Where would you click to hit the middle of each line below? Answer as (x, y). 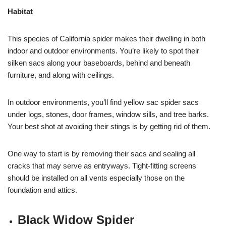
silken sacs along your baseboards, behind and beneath (99, 63)
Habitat (20, 11)
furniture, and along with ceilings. (61, 75)
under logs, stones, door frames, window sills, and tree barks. (108, 114)
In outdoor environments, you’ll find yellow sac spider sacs (103, 102)
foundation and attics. (42, 190)
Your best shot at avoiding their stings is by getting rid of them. (109, 126)
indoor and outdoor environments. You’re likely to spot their (103, 50)
